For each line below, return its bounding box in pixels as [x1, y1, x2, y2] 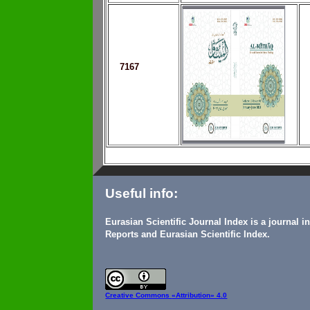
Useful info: [105, 186, 179, 201]
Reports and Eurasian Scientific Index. [105, 229, 271, 240]
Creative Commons [105, 291, 172, 300]
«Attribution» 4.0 [172, 291, 228, 300]
